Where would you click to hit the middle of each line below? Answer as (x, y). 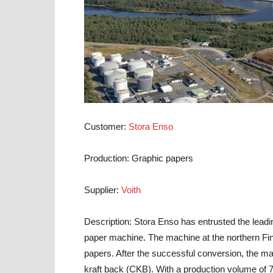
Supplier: (101, 190)
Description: (108, 222)
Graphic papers (161, 158)
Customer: (105, 126)
